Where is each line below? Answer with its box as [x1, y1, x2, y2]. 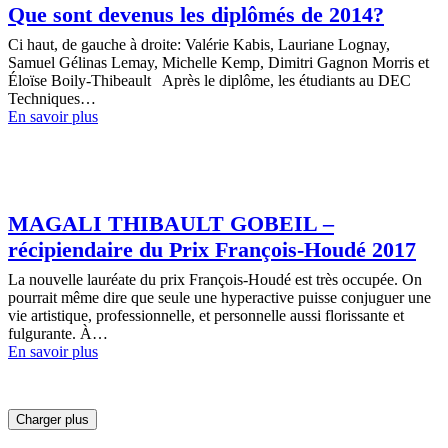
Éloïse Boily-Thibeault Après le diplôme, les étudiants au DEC [8, 72, 411, 90]
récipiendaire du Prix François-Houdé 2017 [8, 236, 416, 262]
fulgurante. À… [8, 324, 108, 342]
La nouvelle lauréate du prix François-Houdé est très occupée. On [8, 270, 422, 288]
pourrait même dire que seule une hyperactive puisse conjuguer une [8, 288, 431, 306]
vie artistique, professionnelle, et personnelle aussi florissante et [8, 306, 404, 324]
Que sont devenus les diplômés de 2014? [8, 2, 384, 28]
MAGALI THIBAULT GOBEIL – [8, 210, 334, 236]
